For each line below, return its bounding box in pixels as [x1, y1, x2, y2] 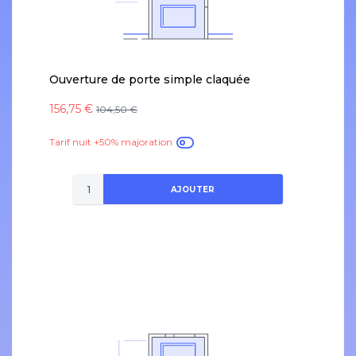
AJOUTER [171, 184, 215, 195]
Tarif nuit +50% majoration [49, 136, 175, 149]
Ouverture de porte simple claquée [49, 72, 250, 87]
